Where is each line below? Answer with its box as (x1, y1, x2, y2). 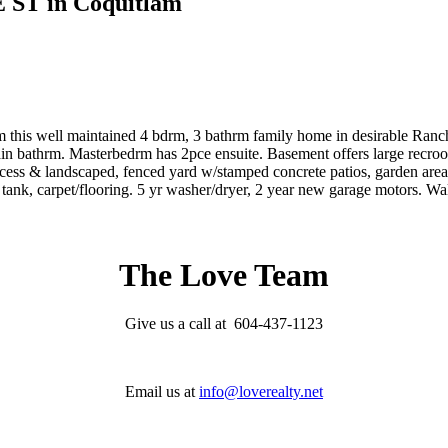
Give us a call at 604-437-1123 (125, 315, 323, 333)
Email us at (125, 383, 199, 401)
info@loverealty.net (199, 383, 323, 401)
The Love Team (119, 257, 329, 293)
